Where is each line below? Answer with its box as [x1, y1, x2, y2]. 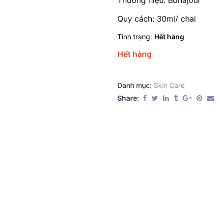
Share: [117, 94, 139, 103]
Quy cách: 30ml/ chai [117, 14, 196, 24]
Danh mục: [117, 81, 154, 90]
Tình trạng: [117, 32, 154, 41]
